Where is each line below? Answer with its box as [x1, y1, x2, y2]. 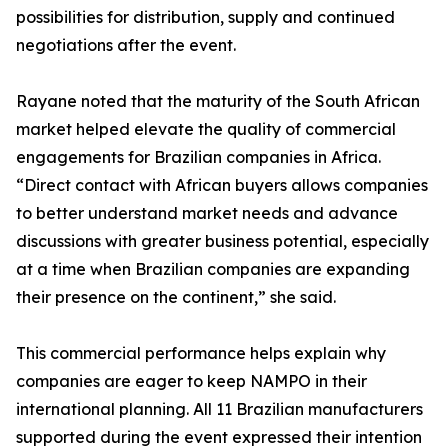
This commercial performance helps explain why [16, 343, 386, 364]
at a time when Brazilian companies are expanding [16, 259, 410, 280]
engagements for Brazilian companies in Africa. [16, 147, 381, 168]
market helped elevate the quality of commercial [16, 119, 396, 140]
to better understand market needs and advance [16, 203, 398, 224]
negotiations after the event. [16, 35, 236, 56]
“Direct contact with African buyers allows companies [16, 175, 428, 196]
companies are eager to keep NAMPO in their [16, 371, 367, 392]
